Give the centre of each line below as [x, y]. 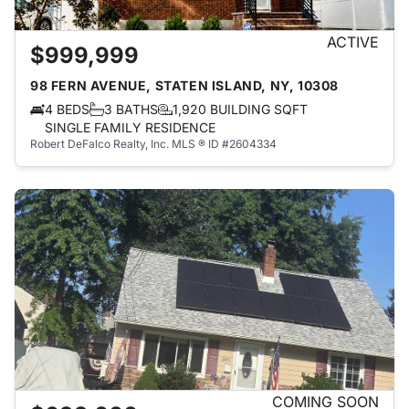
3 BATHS [131, 109]
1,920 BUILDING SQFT [240, 109]
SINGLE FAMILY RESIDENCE [130, 127]
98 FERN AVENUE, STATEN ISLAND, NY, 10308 [184, 85]
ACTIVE [353, 42]
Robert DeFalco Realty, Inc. [100, 144]
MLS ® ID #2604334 [224, 144]
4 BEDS [67, 109]
